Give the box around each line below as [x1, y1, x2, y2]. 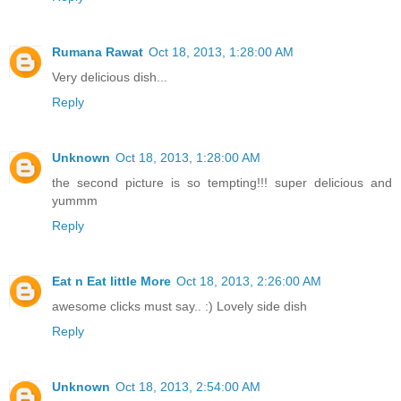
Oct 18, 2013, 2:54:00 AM [115, 379, 260, 394]
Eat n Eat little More [52, 273, 171, 288]
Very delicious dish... [52, 69, 167, 84]
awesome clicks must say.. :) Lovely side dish [52, 298, 307, 313]
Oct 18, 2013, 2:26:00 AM [176, 273, 321, 288]
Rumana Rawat [52, 44, 143, 59]
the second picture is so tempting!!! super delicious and [52, 175, 392, 190]
